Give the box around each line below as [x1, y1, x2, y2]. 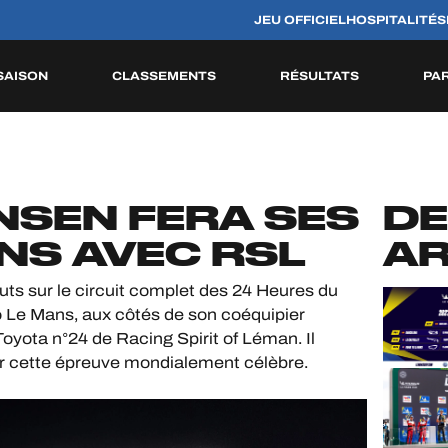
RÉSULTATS [280, 67, 359, 85]
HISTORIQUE [76, 140, 163, 158]
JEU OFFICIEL [254, 11, 346, 29]
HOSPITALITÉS [346, 11, 446, 29]
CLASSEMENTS [112, 67, 216, 85]
